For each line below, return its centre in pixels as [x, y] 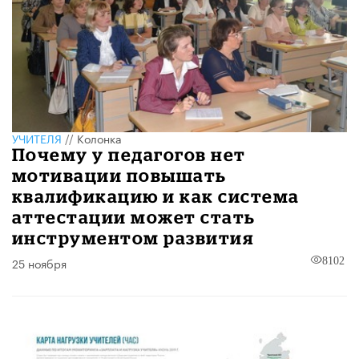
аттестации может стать [134, 217]
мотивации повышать [119, 175]
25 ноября [39, 263]
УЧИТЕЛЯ [37, 138]
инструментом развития [133, 238]
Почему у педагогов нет [129, 155]
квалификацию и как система [156, 196]
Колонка [99, 138]
